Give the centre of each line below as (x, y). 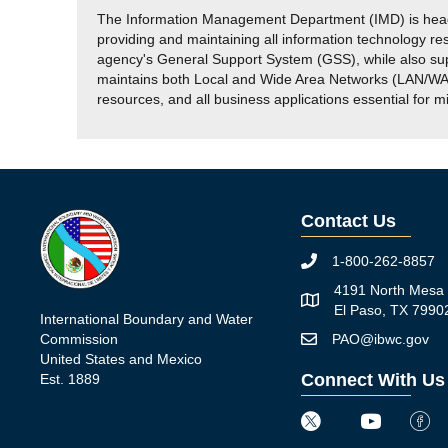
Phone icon (335, 262)
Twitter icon (335, 420)
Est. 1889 (70, 379)
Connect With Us (372, 380)
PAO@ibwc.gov (380, 339)
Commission (79, 339)
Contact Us (348, 221)
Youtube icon (400, 420)
